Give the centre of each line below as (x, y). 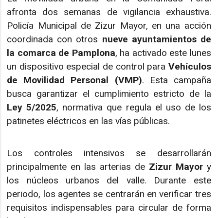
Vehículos (190, 66)
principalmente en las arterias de (78, 167)
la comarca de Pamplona (61, 53)
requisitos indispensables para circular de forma (109, 208)
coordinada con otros (54, 39)
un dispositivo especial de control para (88, 66)
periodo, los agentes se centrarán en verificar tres (109, 194)
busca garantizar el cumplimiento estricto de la (109, 93)
